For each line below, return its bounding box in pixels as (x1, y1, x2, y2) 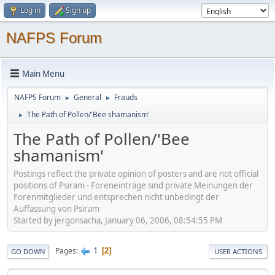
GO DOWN (11, 246, 45, 256)
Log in (20, 5, 41, 15)
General (74, 92, 101, 103)
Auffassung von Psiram (14, 203, 99, 214)
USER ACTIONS (214, 246, 262, 256)
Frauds (114, 92, 137, 103)
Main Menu (22, 68, 64, 79)
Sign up (66, 5, 91, 15)
